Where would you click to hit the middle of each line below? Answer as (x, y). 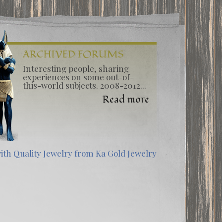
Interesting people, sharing (76, 68)
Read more (126, 100)
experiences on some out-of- (78, 77)
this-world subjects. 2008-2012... (84, 85)
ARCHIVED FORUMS (73, 55)
